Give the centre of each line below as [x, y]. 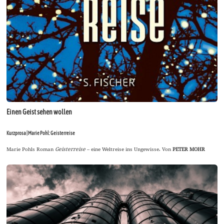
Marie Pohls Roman [31, 149]
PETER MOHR [189, 149]
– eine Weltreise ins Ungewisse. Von [129, 149]
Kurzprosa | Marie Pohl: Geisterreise [41, 133]
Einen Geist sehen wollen [39, 112]
